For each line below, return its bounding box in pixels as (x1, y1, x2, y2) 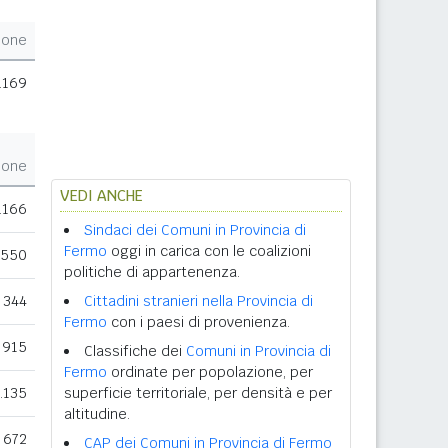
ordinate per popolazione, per (107, 363, 313, 381)
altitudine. (64, 405, 130, 423)
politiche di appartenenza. (64, 263, 240, 281)
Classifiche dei (84, 342, 186, 360)
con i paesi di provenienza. (107, 313, 290, 331)
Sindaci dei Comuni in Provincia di (84, 221, 306, 239)
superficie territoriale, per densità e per (64, 384, 332, 402)
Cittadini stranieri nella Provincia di (84, 292, 313, 310)
